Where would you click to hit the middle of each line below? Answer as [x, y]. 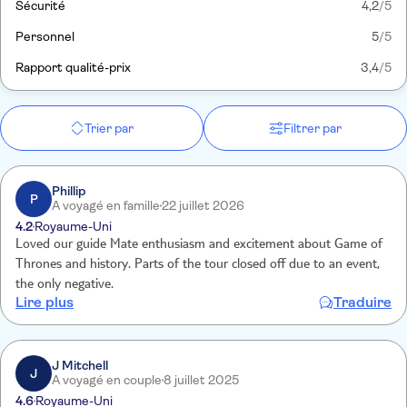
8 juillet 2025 [201, 380]
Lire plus [45, 302]
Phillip [69, 191]
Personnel [45, 36]
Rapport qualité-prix [73, 67]
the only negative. [65, 285]
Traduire [362, 302]
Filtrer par [313, 128]
